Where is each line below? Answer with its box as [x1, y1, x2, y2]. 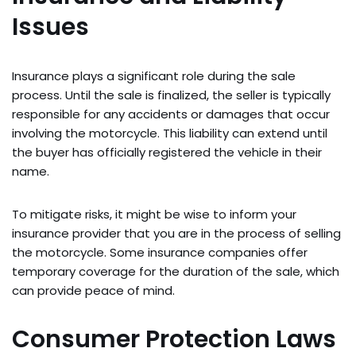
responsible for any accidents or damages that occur [12, 106, 330, 122]
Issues [12, 10, 89, 44]
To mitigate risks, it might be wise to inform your [12, 206, 296, 222]
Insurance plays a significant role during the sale [12, 68, 296, 84]
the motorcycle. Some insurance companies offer [12, 244, 308, 261]
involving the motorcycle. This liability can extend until [12, 125, 327, 141]
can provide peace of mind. [12, 282, 175, 299]
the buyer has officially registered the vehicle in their [12, 144, 322, 161]
